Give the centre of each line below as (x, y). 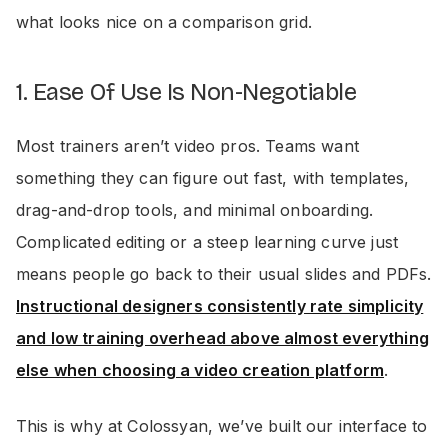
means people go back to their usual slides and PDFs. (224, 274)
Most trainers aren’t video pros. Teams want (187, 146)
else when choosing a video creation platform (200, 370)
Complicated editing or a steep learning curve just (207, 242)
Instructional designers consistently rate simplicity (220, 306)
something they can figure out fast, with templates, (213, 178)
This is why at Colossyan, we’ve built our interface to (222, 426)
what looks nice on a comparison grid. (164, 22)
